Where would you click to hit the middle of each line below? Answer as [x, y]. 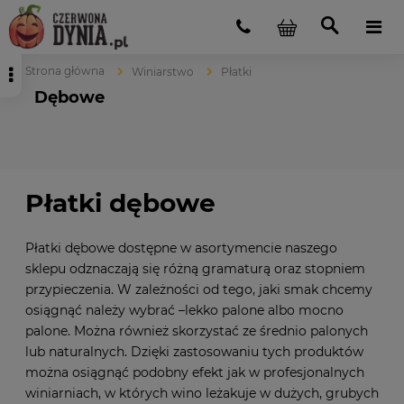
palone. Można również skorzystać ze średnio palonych [197, 331]
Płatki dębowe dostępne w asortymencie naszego [181, 248]
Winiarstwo [163, 72]
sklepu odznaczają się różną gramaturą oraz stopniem [195, 268]
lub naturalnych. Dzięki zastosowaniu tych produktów [194, 351]
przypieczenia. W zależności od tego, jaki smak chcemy [199, 289]
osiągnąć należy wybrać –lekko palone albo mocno [184, 310]
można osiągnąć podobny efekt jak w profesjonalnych [195, 372]
